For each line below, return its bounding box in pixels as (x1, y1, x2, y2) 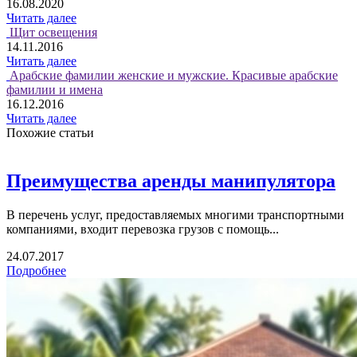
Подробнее (6, 263, 66, 277)
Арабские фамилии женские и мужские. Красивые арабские (10, 68, 338, 82)
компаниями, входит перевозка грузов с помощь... (6, 222, 279, 236)
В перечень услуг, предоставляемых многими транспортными (6, 207, 344, 222)
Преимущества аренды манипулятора (6, 170, 335, 191)
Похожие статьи (6, 125, 94, 139)
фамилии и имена (6, 82, 103, 96)
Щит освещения (10, 25, 97, 39)
